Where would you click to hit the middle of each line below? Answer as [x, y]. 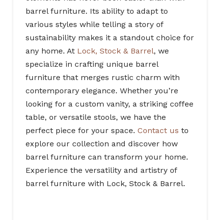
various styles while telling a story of [94, 25]
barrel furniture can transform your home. [107, 157]
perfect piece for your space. [80, 131]
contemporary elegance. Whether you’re [102, 91]
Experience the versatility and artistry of [101, 170]
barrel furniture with [66, 184]
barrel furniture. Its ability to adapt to [96, 11]
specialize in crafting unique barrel [92, 64]
